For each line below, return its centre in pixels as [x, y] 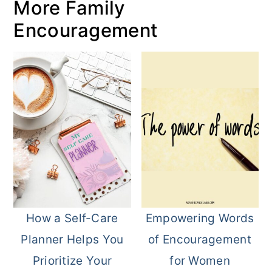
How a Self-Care [72, 219]
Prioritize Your [72, 261]
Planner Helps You [72, 240]
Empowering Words [200, 219]
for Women [200, 261]
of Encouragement [200, 240]
